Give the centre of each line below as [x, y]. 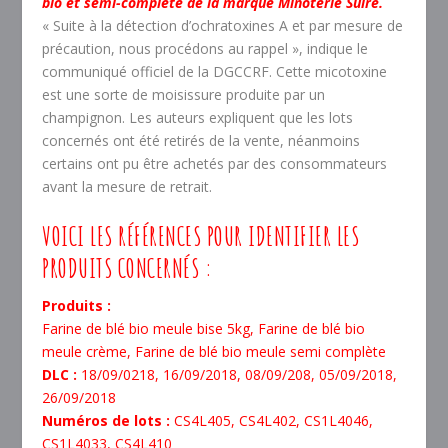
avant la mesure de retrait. [127, 186]
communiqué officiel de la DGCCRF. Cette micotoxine [215, 71]
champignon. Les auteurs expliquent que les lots [198, 117]
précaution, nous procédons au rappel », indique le [205, 48]
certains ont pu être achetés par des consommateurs [215, 163]
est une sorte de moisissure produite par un [184, 94]
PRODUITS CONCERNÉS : [127, 268]
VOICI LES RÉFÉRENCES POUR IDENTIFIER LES [201, 236]
